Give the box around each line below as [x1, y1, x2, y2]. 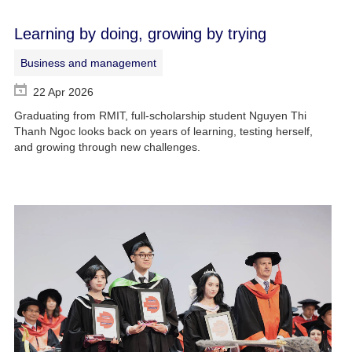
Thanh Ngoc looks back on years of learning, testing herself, [13, 124, 313, 137]
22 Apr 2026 [32, 85, 93, 98]
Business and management [20, 56, 156, 69]
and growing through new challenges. [13, 140, 200, 153]
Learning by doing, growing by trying [13, 24, 266, 42]
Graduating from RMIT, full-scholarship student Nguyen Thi [13, 108, 306, 122]
